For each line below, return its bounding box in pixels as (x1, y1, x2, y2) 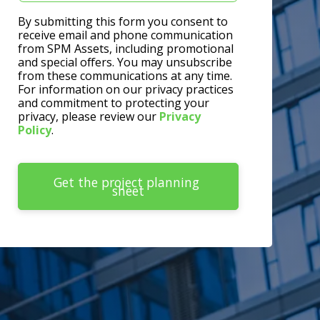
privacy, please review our (17, 109, 159, 125)
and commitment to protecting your (17, 95, 209, 111)
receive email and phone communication (17, 27, 233, 44)
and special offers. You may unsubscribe (17, 54, 232, 71)
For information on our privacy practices (17, 81, 234, 98)
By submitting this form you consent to (17, 14, 228, 30)
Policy (17, 122, 51, 139)
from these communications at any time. (17, 68, 232, 84)
